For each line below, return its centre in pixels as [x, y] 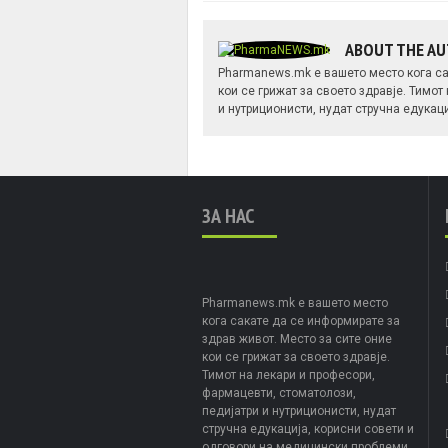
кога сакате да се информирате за [301, 320]
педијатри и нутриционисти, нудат [299, 410]
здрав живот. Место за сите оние [297, 338]
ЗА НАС [228, 215]
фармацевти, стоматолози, [279, 392]
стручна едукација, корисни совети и [308, 428]
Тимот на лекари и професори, [288, 374]
